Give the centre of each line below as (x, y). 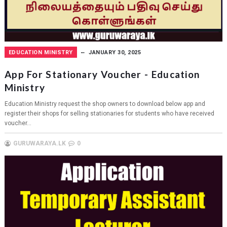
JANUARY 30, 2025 (115, 52)
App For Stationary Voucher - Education (102, 74)
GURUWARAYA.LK (39, 143)
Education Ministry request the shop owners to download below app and (105, 104)
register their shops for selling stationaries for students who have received (109, 113)
